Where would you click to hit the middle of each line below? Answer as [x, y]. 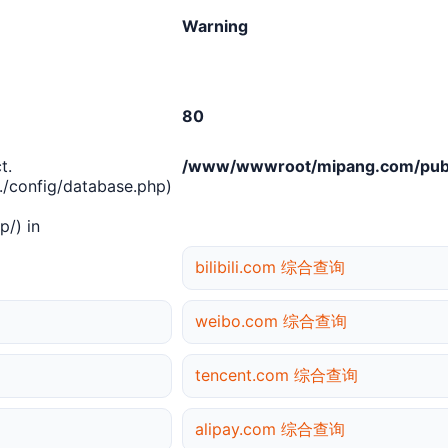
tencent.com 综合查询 [276, 375]
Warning [215, 26]
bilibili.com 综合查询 [270, 267]
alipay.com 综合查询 [270, 429]
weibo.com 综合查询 [271, 321]
